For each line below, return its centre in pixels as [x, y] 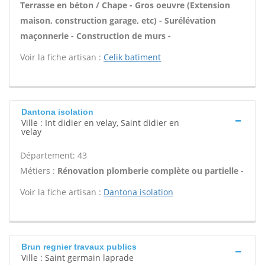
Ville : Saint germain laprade [77, 258]
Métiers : [39, 171]
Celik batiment [132, 57]
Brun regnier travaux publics [79, 247]
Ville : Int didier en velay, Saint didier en [100, 123]
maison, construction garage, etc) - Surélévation [118, 20]
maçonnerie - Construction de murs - [96, 36]
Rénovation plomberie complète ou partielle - [151, 171]
